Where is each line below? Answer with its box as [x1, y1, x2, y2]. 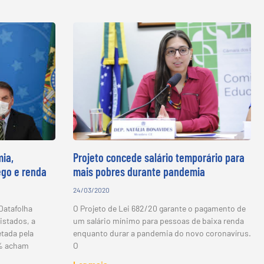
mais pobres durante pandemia [72, 164, 205, 179]
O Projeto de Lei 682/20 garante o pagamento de [72, 203, 246, 214]
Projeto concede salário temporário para [72, 150, 245, 165]
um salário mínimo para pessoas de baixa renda [72, 216, 244, 226]
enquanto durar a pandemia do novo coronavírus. [72, 228, 251, 239]
